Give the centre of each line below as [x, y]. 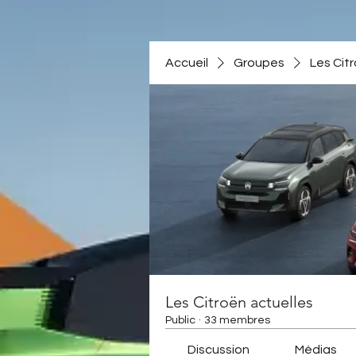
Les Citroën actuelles [239, 302]
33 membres [237, 320]
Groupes [259, 63]
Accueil [187, 63]
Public [180, 320]
